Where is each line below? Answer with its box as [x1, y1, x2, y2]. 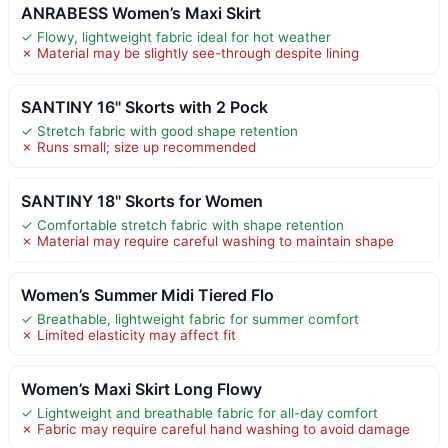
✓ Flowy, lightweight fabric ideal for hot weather [21, 28, 331, 45]
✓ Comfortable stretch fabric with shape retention [21, 216, 344, 233]
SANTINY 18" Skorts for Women [21, 190, 263, 211]
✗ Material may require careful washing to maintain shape [21, 232, 394, 249]
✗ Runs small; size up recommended [21, 138, 256, 155]
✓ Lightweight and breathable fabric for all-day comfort [21, 404, 378, 421]
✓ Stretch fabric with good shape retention [21, 122, 298, 139]
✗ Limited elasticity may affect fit [21, 326, 236, 343]
